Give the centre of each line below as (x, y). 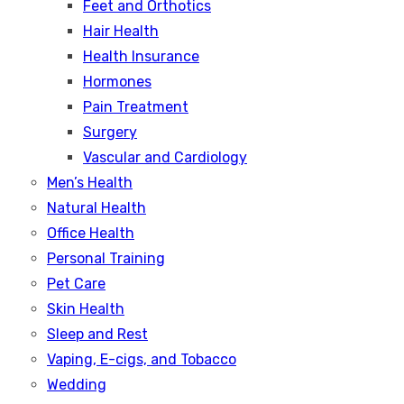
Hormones (117, 82)
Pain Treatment (136, 107)
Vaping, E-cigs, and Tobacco (142, 359)
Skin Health (86, 309)
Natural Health (96, 208)
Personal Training (106, 258)
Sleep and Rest (97, 334)
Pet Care (76, 284)
